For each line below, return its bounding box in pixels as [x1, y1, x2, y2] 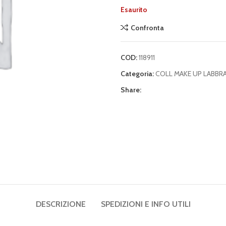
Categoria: [121, 69, 154, 78]
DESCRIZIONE [35, 199, 86, 209]
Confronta [130, 23, 164, 32]
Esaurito [121, 5, 147, 14]
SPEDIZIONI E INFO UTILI [100, 199, 191, 209]
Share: [121, 85, 141, 94]
